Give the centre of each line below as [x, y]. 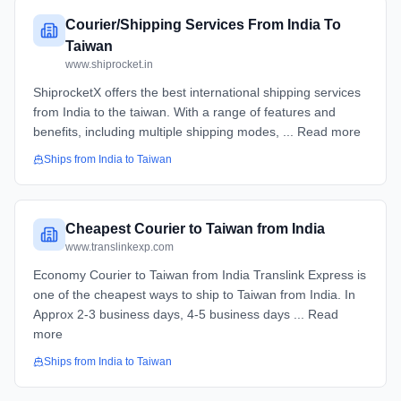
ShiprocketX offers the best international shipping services [197, 92]
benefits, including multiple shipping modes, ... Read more [197, 132]
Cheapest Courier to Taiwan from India [195, 229]
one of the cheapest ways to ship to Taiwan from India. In [194, 294]
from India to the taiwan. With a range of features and [184, 112]
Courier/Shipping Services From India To [203, 25]
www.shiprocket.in [109, 64]
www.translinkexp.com [119, 247]
